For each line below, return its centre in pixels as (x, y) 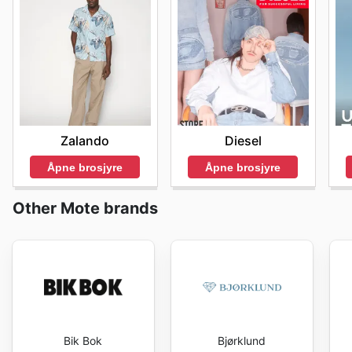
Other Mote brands (85, 209)
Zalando (85, 140)
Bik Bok (83, 341)
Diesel (243, 140)
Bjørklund (242, 341)
